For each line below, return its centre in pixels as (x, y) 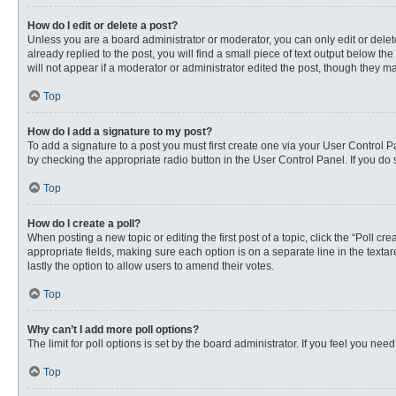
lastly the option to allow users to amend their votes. (151, 266)
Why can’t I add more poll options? (113, 330)
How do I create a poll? (84, 224)
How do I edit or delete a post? (103, 26)
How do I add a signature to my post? (120, 132)
